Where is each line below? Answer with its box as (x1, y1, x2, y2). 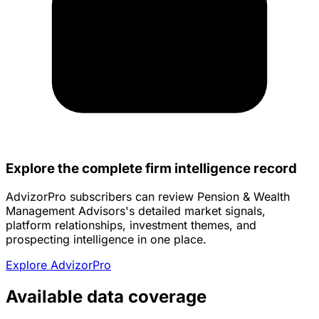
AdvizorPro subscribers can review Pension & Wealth (6, 189, 290, 204)
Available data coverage (6, 286, 206, 308)
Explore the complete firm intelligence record (6, 159, 297, 177)
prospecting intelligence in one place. (6, 232, 206, 247)
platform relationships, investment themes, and (6, 218, 256, 233)
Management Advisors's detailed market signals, (6, 204, 266, 219)
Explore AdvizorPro (6, 258, 111, 273)
